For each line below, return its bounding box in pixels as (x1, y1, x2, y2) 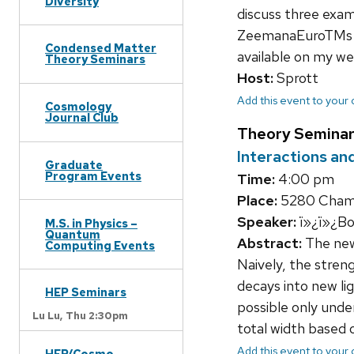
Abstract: (237, 233, 302, 252)
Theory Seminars (45, 51, 145, 67)
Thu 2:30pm (66, 308, 128, 322)
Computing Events (45, 237, 155, 253)
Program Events (45, 168, 141, 183)
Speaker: (237, 212, 296, 231)
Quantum (45, 226, 100, 242)
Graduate (45, 156, 103, 172)
